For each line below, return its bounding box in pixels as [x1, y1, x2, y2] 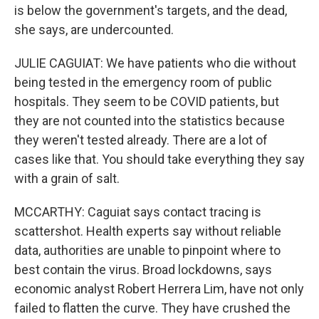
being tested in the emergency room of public [14, 75, 272, 90]
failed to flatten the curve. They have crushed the [14, 300, 291, 315]
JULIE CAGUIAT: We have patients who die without [14, 56, 296, 70]
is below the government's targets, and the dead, [14, 3, 287, 18]
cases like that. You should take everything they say [14, 152, 305, 167]
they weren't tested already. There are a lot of [14, 132, 268, 147]
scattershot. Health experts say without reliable [14, 224, 281, 239]
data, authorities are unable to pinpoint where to [14, 243, 281, 258]
